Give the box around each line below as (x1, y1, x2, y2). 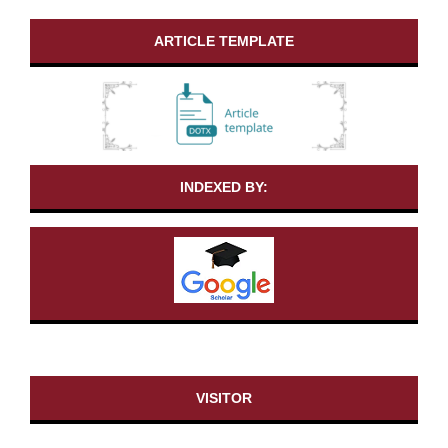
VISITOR (196, 390, 252, 406)
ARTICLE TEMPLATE (154, 33, 294, 49)
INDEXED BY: (180, 179, 268, 195)
